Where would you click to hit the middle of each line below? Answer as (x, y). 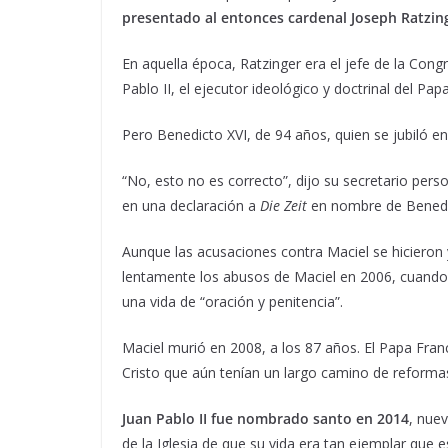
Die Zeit (283, 205)
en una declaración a (191, 205)
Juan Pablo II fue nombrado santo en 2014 (265, 418)
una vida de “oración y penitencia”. (232, 301)
